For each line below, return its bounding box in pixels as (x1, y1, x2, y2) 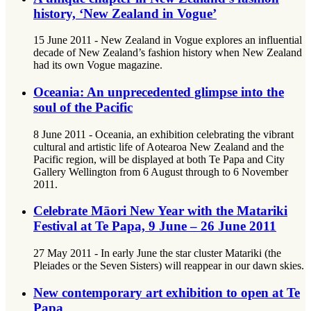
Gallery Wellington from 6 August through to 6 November (33, 165, 288, 178)
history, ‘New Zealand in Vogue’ (33, 6, 217, 21)
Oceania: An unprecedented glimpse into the (33, 85, 284, 99)
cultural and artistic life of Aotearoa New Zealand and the (33, 140, 284, 153)
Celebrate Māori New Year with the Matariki (33, 203, 287, 219)
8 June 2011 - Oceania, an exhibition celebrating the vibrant (33, 128, 294, 140)
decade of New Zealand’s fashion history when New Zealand (33, 47, 302, 59)
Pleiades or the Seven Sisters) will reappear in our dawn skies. (33, 260, 304, 272)
